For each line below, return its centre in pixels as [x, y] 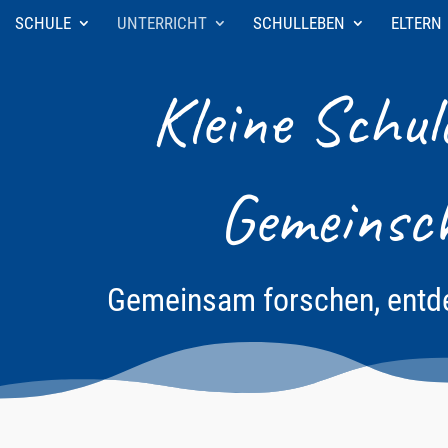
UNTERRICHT [162, 22]
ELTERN [416, 22]
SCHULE [43, 22]
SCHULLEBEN [299, 22]
